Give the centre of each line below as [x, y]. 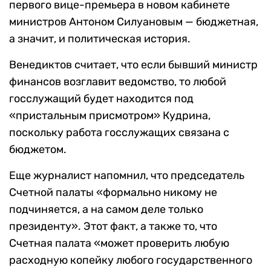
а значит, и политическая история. [100, 39]
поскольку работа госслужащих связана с [119, 133]
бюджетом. [38, 150]
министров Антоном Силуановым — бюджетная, [134, 22]
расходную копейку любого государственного [131, 260]
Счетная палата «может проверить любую [119, 243]
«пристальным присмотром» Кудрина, [110, 116]
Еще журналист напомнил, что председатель [127, 176]
